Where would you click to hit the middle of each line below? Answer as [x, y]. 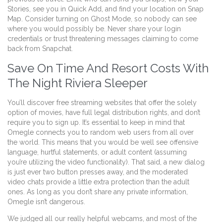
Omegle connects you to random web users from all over [101, 132]
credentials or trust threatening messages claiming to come [103, 39]
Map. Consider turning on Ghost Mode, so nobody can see [102, 19]
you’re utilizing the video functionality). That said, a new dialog [106, 162]
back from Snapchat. [40, 49]
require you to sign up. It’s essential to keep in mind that [96, 122]
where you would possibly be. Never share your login [94, 29]
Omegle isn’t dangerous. [46, 202]
